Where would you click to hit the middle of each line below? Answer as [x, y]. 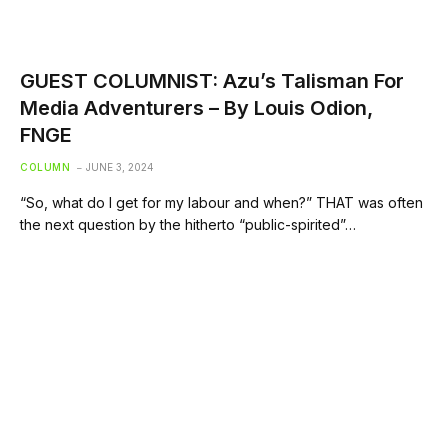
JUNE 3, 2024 [120, 166]
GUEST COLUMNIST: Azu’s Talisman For [212, 80]
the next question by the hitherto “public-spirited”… [188, 224]
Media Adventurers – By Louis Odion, [196, 107]
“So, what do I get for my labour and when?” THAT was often [221, 202]
